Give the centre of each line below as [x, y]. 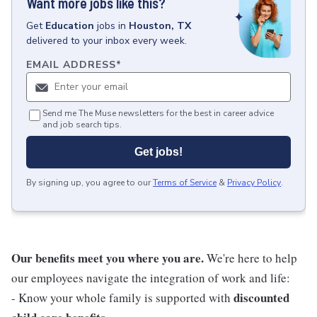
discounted [261, 298]
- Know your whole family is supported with [122, 298]
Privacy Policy [254, 183]
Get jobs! [158, 152]
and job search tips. [82, 125]
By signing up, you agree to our [88, 183]
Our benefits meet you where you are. [108, 258]
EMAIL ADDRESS [71, 65]
